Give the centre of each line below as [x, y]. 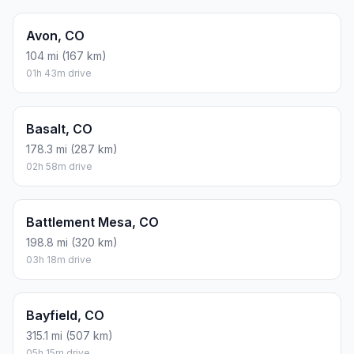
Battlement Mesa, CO [92, 222]
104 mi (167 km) [66, 56]
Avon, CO [55, 36]
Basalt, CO [59, 129]
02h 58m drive [59, 167]
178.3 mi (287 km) [72, 149]
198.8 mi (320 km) [72, 243]
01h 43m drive [59, 73]
